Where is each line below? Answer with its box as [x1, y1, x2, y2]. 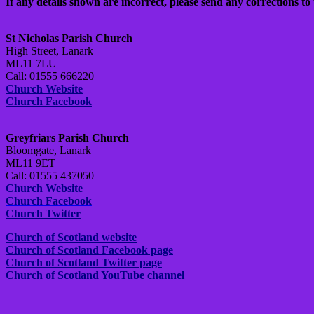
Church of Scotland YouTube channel [6, 269, 184, 282]
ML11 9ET [6, 157, 55, 170]
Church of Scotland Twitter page [6, 257, 162, 269]
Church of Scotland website [6, 231, 137, 244]
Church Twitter [6, 207, 81, 220]
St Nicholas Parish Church [6, 32, 132, 45]
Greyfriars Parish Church [6, 132, 129, 144]
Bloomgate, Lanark [6, 144, 91, 157]
